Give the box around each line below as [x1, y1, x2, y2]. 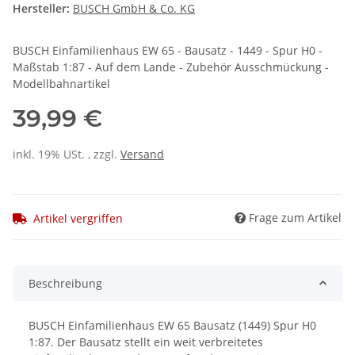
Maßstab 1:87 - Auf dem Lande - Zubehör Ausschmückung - [13, 59, 329, 75]
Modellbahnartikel [13, 76, 110, 92]
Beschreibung [29, 275, 102, 291]
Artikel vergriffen [33, 210, 123, 226]
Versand [120, 147, 164, 162]
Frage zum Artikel [249, 209, 342, 225]
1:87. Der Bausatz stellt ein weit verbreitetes [29, 334, 263, 349]
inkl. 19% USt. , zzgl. [13, 147, 120, 162]
